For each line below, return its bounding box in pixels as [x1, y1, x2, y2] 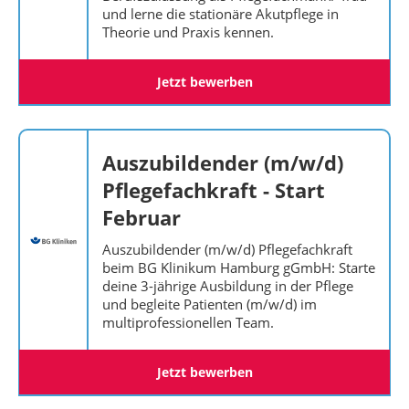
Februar [102, 204, 181, 231]
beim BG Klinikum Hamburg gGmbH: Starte [102, 258, 375, 277]
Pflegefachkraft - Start [102, 176, 325, 204]
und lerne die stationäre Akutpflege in [102, 5, 339, 23]
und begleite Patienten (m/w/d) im [102, 295, 317, 313]
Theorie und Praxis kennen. [102, 23, 274, 41]
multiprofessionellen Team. [102, 313, 274, 331]
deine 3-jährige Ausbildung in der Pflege [102, 277, 353, 295]
